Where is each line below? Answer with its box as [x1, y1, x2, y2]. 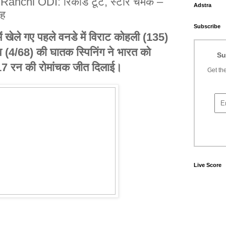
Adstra [194, 2, 211, 8]
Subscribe [194, 23, 220, 29]
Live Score [194, 162, 221, 168]
